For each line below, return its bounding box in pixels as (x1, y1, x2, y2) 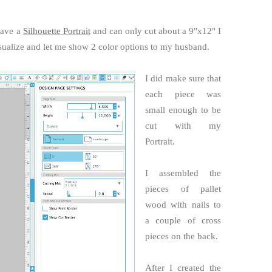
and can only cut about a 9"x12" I (90, 26, 222, 36)
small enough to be (145, 105, 221, 115)
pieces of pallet (145, 184, 221, 194)
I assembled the (145, 168, 221, 178)
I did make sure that (145, 73, 221, 83)
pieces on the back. (145, 231, 218, 241)
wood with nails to (145, 200, 221, 209)
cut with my (145, 121, 221, 131)
